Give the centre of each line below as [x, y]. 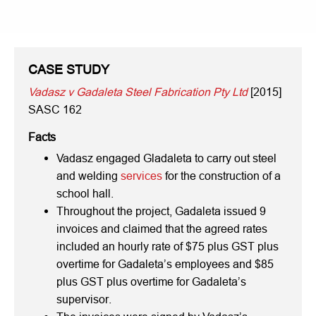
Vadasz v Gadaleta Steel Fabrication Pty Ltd [138, 92]
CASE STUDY [69, 69]
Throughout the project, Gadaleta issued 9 [161, 211]
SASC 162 [55, 109]
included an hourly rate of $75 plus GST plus [168, 246]
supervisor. [84, 299]
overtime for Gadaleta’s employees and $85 [165, 264]
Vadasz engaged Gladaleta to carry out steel [166, 158]
